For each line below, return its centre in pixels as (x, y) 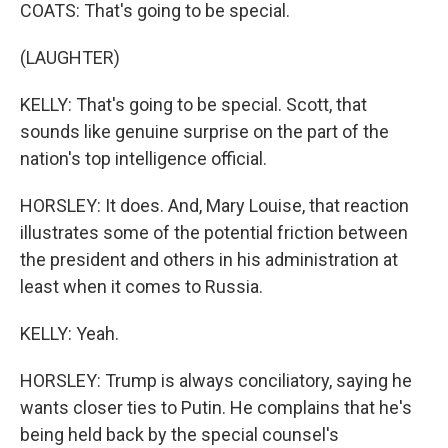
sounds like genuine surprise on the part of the (204, 131)
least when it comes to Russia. (141, 286)
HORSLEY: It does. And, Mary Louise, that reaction (214, 205)
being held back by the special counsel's (179, 434)
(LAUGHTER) (70, 57)
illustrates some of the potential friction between (214, 232)
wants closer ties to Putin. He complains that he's (216, 407)
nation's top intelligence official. (143, 158)
